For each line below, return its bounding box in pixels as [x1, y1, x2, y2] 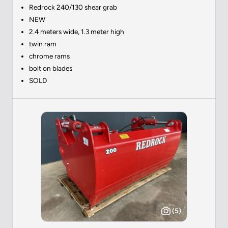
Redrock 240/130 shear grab [29, 3, 117, 11]
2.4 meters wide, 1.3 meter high [29, 27, 124, 36]
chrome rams [29, 51, 70, 60]
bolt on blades [29, 64, 72, 72]
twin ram [29, 39, 56, 48]
